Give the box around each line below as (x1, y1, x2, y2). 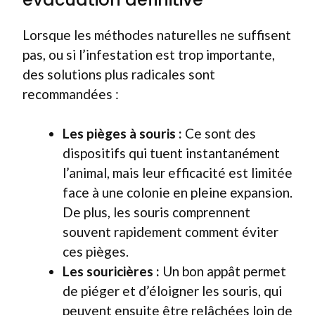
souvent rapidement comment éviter (63, 224, 278, 240)
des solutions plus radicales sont (22, 65, 215, 82)
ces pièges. (63, 243, 129, 259)
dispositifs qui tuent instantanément (63, 145, 280, 161)
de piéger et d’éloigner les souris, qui (63, 283, 282, 299)
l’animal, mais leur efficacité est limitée (63, 165, 292, 181)
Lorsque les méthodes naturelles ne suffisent (22, 26, 291, 43)
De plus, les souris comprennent (63, 204, 250, 220)
